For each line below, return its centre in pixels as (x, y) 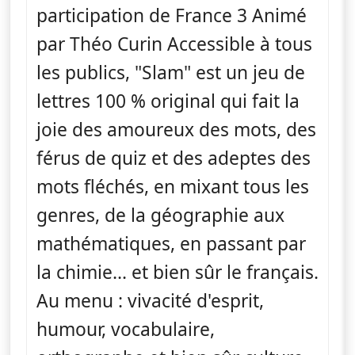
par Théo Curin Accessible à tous (174, 44)
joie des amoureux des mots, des (176, 129)
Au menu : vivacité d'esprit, (150, 300)
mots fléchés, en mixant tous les (173, 186)
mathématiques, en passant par (171, 243)
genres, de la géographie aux (160, 215)
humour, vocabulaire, (126, 329)
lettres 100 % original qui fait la (168, 101)
